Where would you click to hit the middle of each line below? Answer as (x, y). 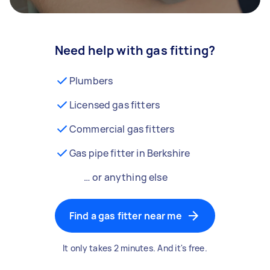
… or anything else (125, 177)
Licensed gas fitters (114, 105)
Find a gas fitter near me (125, 216)
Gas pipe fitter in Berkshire (130, 153)
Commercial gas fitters (122, 129)
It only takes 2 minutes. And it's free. (135, 248)
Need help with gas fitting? (135, 50)
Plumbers (91, 81)
